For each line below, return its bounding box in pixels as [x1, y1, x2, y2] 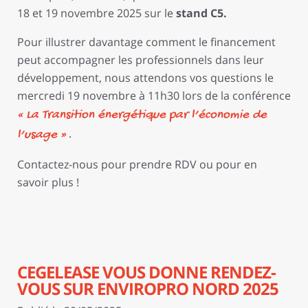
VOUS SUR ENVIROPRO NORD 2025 [17, 277, 278, 300]
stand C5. [176, 5, 227, 21]
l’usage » [17, 126, 66, 143]
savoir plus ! [17, 174, 79, 190]
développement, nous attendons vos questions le [17, 69, 274, 85]
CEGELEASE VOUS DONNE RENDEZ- [17, 261, 276, 284]
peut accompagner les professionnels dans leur [17, 52, 264, 67]
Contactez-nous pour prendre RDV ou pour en [17, 156, 257, 172]
